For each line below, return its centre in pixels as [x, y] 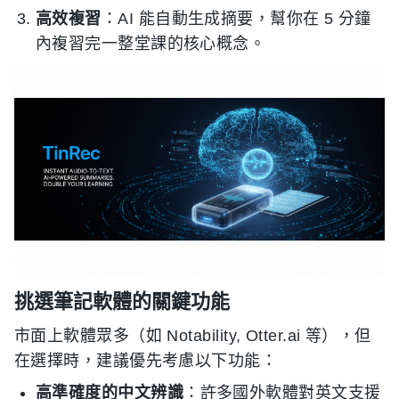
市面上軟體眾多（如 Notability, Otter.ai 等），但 [193, 335]
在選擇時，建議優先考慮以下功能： [146, 360]
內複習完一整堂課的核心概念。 [151, 44]
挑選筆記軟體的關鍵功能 [122, 301]
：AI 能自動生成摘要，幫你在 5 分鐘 [236, 19]
